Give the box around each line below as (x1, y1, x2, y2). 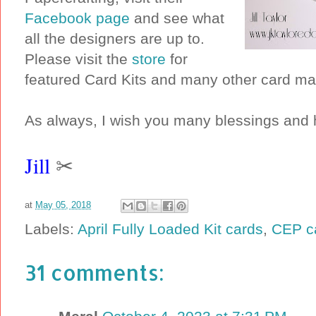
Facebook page (25, 9, 130, 26)
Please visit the (25, 50, 132, 67)
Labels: (25, 220, 78, 237)
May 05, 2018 (35, 199, 91, 210)
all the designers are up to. (25, 30, 209, 47)
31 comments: (25, 258, 164, 286)
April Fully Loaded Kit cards (78, 220, 263, 237)
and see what (130, 9, 224, 26)
